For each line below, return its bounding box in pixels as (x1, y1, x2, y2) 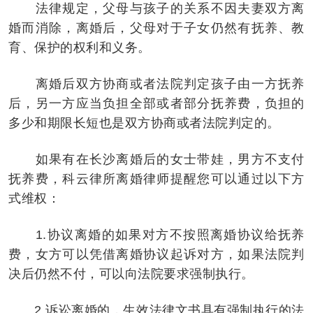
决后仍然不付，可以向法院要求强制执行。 (8, 266, 254, 281)
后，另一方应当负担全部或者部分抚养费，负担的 (8, 96, 305, 110)
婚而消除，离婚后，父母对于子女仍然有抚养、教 (8, 20, 305, 35)
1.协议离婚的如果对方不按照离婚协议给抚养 (8, 227, 305, 242)
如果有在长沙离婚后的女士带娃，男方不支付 (8, 152, 305, 166)
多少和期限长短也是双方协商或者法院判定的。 (8, 115, 280, 130)
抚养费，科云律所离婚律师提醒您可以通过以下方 (8, 171, 305, 186)
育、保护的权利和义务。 (8, 40, 151, 54)
